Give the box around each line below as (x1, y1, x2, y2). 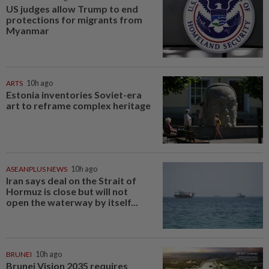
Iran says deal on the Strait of (6, 174, 136, 186)
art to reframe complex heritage (6, 99, 151, 111)
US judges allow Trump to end (6, 3, 138, 15)
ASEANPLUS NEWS (6, 164, 67, 174)
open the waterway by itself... (6, 196, 138, 208)
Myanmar (6, 25, 49, 37)
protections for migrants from (6, 14, 142, 26)
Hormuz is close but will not (6, 185, 128, 197)
